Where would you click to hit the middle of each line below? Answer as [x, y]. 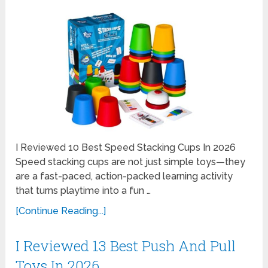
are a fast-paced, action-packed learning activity [124, 176]
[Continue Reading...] [61, 211]
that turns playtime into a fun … [83, 191]
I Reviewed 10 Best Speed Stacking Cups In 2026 [126, 148]
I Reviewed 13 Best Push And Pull [126, 246]
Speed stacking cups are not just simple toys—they [131, 162]
